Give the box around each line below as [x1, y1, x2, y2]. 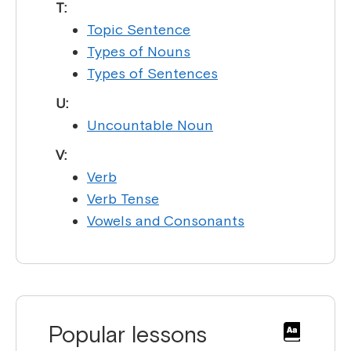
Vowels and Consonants [87, 212, 244, 230]
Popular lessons [48, 321, 207, 348]
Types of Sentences [87, 65, 218, 82]
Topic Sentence [87, 21, 190, 38]
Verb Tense [87, 190, 159, 208]
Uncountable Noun [87, 117, 213, 134]
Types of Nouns [87, 43, 190, 60]
